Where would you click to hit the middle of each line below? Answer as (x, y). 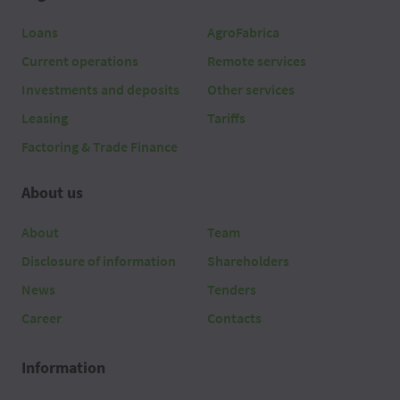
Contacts (234, 318)
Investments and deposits (100, 90)
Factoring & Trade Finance (100, 147)
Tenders (232, 290)
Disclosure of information (99, 261)
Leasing (45, 118)
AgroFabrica (243, 33)
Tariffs (226, 118)
